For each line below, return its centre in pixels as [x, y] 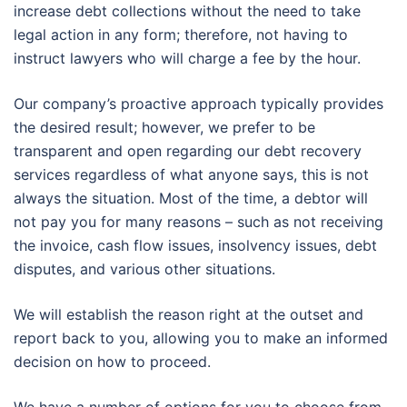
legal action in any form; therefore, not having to [181, 35]
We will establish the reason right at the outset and [189, 315]
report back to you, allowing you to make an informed [201, 338]
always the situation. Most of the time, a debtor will [191, 199]
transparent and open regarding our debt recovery [188, 151]
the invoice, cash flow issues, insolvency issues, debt [195, 246]
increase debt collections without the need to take [187, 11]
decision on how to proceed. [112, 362]
